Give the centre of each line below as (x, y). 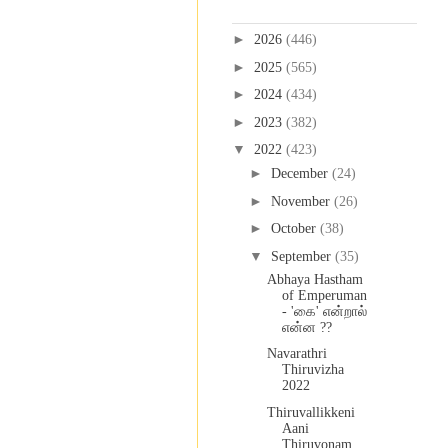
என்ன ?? (306, 327)
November (302, 201)
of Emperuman (324, 295)
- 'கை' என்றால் (324, 311)
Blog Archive (269, 10)
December (301, 174)
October (295, 229)
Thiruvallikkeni (310, 412)
